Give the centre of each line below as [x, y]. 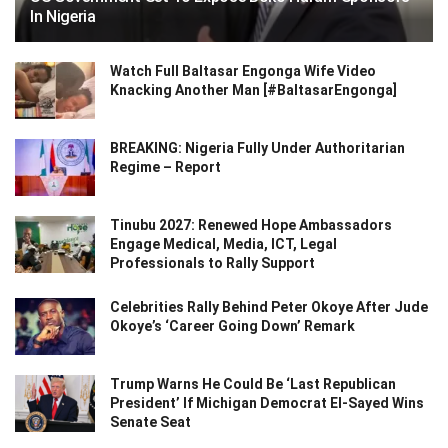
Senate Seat [150, 422]
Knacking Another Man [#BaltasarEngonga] [253, 89]
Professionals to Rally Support [212, 263]
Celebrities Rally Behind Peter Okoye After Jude [269, 307]
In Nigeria [63, 16]
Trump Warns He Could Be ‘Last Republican [253, 384]
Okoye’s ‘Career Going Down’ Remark [232, 326]
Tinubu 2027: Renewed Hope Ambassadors [251, 225]
